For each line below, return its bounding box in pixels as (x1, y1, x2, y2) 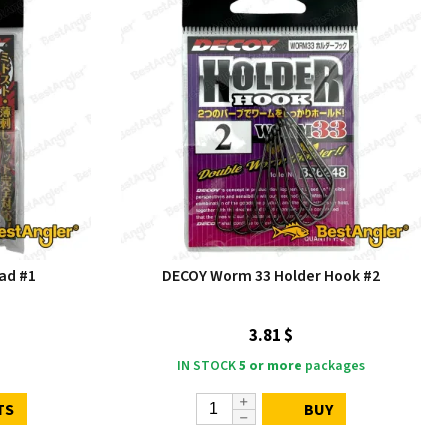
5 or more (239, 356, 302, 377)
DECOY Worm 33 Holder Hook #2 (162, 265, 380, 288)
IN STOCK (177, 356, 236, 377)
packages (302, 356, 365, 377)
